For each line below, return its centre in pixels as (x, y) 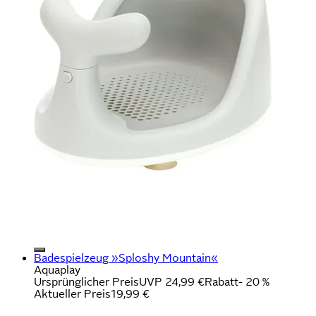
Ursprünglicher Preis (86, 281)
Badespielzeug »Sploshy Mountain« (126, 257)
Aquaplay (57, 269)
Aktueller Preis (72, 293)
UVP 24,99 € (172, 281)
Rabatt (221, 281)
